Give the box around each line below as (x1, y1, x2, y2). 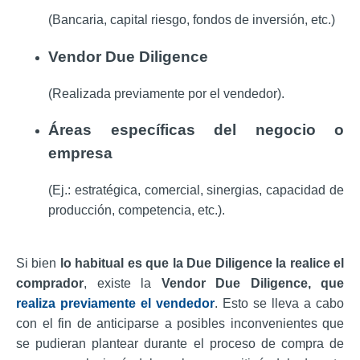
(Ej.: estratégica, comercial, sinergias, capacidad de (48, 183, 344, 198)
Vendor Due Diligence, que (161, 276, 344, 291)
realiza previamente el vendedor (16, 297, 215, 311)
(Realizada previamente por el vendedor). (48, 86, 284, 100)
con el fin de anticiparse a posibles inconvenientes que (16, 317, 344, 331)
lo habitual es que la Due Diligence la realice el (59, 256, 345, 271)
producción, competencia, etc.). (48, 203, 225, 218)
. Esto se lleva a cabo (215, 297, 344, 311)
